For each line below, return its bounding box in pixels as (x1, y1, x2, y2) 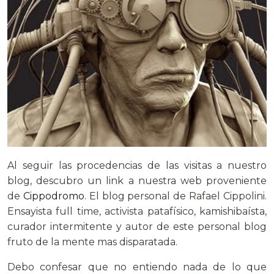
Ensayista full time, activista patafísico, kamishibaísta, (7, 205, 267, 217)
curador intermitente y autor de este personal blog (7, 220, 267, 232)
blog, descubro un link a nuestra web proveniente (7, 174, 267, 187)
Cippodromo (23, 190, 84, 202)
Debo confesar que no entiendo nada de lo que (7, 261, 267, 273)
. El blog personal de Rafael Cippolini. (84, 190, 267, 202)
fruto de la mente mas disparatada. (7, 235, 177, 248)
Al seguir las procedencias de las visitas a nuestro (7, 159, 267, 171)
